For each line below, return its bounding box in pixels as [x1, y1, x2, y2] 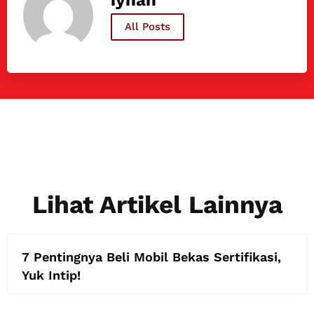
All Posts [124, 20, 170, 34]
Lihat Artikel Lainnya [32, 189, 282, 219]
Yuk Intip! [22, 267, 81, 282]
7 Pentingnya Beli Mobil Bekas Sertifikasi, [22, 249, 281, 264]
